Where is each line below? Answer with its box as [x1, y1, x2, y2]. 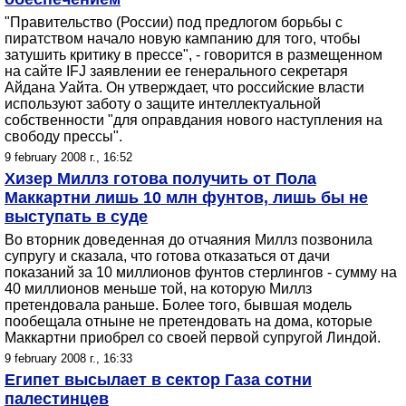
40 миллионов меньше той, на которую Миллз [5, 281, 312, 296]
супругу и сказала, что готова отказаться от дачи [5, 248, 330, 264]
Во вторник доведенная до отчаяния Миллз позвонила [5, 232, 372, 247]
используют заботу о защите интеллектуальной [5, 96, 321, 111]
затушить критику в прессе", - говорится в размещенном [5, 47, 382, 63]
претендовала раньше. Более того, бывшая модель [5, 297, 352, 313]
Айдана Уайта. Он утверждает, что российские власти [5, 80, 364, 95]
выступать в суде [5, 208, 148, 226]
